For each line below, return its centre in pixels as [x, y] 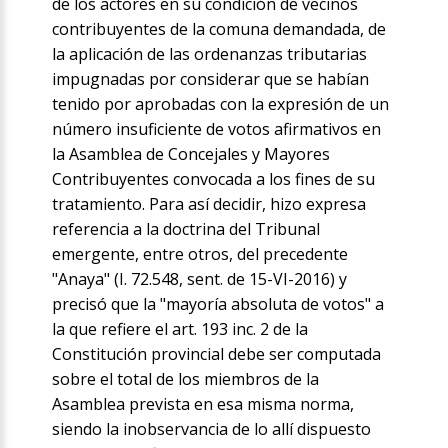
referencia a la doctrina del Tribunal [186, 229]
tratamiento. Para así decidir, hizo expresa [209, 204]
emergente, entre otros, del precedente [200, 254]
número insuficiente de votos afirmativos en [217, 129]
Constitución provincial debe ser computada [217, 354]
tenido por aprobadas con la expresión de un [221, 104]
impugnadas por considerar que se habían [211, 79]
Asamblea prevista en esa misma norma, [203, 404]
